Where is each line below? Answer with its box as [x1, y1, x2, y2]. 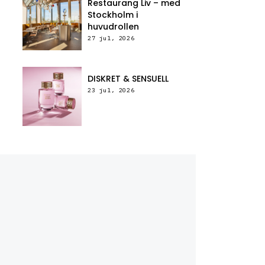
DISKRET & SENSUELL [88, 73, 169, 85]
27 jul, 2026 [88, 34, 135, 43]
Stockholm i [88, 9, 138, 21]
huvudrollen [88, 21, 139, 33]
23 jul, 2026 [88, 86, 135, 95]
